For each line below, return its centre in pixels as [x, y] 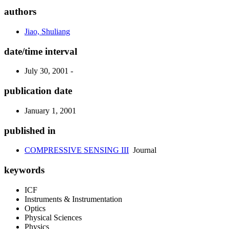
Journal [143, 150]
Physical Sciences [53, 217]
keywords [24, 170]
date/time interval [41, 51]
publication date [38, 91]
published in [30, 130]
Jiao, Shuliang [47, 31]
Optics [35, 208]
